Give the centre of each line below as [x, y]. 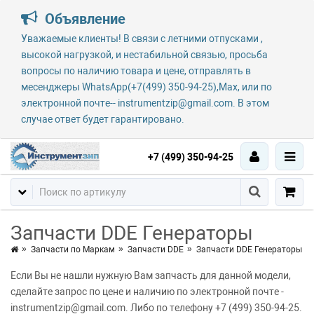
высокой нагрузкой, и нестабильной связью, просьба [144, 55]
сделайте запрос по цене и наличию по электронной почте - [147, 292]
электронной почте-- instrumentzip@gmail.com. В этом [145, 103]
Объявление [83, 19]
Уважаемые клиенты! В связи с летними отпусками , [142, 39]
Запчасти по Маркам [73, 250]
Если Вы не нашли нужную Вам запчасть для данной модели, [151, 275]
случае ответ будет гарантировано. [103, 119]
